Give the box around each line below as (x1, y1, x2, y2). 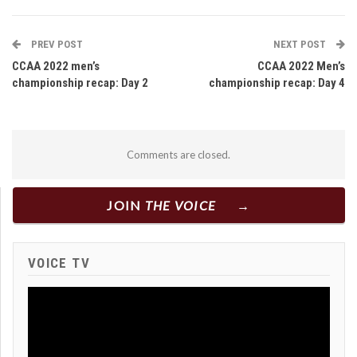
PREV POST (29, 37, 83, 50)
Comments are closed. (127, 147, 230, 161)
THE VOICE (144, 197, 217, 213)
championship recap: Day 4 (209, 75, 345, 90)
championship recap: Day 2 (12, 75, 148, 90)
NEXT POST (273, 37, 328, 50)
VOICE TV (28, 254, 90, 271)
